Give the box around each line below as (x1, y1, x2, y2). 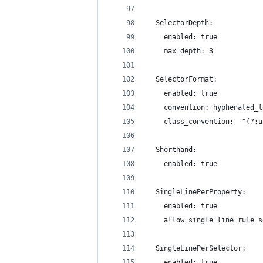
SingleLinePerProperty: (147, 188, 246, 196)
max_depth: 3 (147, 47, 213, 55)
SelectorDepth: (147, 19, 213, 27)
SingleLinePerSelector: (147, 244, 246, 252)
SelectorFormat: (147, 75, 217, 83)
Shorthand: (147, 146, 197, 154)
